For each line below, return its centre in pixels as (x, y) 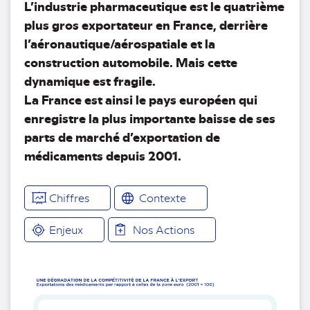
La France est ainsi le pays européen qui (141, 99)
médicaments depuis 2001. (103, 155)
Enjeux (66, 229)
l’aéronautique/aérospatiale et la (120, 43)
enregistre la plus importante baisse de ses (150, 118)
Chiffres (69, 197)
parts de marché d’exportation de (122, 136)
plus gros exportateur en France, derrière (146, 24)
